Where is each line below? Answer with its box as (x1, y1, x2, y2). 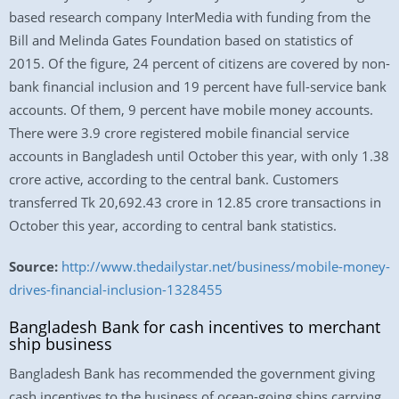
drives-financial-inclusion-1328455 (9, 281, 223, 298)
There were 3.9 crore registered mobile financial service (9, 124, 349, 142)
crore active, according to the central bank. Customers (9, 170, 338, 188)
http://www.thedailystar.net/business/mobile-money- (61, 257, 390, 275)
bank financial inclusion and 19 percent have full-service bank (9, 77, 387, 95)
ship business (9, 333, 112, 354)
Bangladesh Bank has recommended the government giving (9, 364, 375, 382)
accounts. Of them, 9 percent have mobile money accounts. (9, 101, 373, 118)
